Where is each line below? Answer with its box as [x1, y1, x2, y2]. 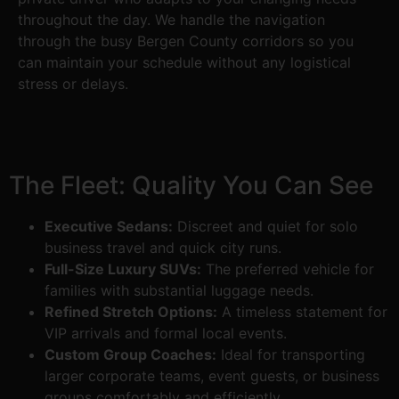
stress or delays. [18, 74, 128, 93]
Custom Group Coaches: [45, 345, 216, 363]
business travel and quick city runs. [45, 238, 281, 256]
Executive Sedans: [45, 216, 173, 235]
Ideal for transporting [216, 345, 365, 363]
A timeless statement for [217, 302, 387, 321]
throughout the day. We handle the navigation [18, 10, 325, 28]
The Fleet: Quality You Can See [9, 169, 373, 200]
